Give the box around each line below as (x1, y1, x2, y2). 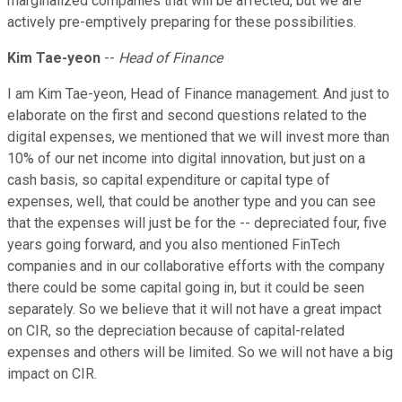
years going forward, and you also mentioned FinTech (7, 236, 340, 254)
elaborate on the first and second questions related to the (7, 107, 367, 125)
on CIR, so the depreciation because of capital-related (7, 322, 345, 340)
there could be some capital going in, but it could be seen (7, 279, 364, 297)
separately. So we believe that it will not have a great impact (7, 301, 381, 319)
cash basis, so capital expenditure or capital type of (7, 171, 330, 189)
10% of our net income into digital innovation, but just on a (7, 150, 365, 168)
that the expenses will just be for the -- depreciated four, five (7, 214, 387, 232)
